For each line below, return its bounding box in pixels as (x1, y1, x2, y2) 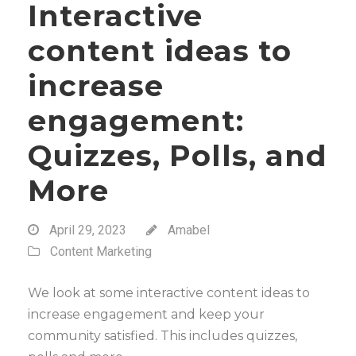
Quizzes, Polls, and (28, 137, 327, 173)
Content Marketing (50, 244, 152, 259)
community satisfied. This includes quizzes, (28, 328, 297, 343)
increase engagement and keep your (28, 307, 265, 322)
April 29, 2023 (49, 222, 126, 238)
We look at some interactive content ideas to (28, 285, 310, 300)
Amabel (168, 222, 210, 238)
